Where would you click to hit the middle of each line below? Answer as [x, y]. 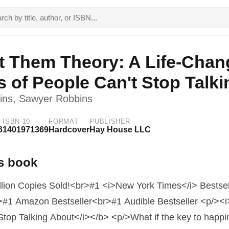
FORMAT [64, 121]
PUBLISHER [110, 121]
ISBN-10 [16, 121]
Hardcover [69, 130]
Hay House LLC [120, 130]
